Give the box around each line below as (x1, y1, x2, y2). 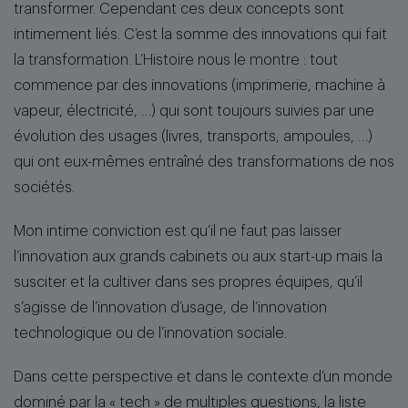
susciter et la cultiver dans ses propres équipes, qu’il (14, 275, 362, 290)
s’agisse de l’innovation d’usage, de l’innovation (14, 301, 327, 315)
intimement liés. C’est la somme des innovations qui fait (14, 27, 387, 42)
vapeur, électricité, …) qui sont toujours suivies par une (14, 104, 374, 118)
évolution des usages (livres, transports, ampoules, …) (14, 129, 372, 144)
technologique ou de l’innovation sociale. (14, 326, 287, 341)
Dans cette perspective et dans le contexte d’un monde (14, 370, 393, 384)
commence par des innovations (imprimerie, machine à (14, 78, 385, 93)
